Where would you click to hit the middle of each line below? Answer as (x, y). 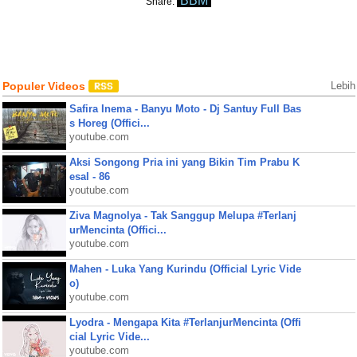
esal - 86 (89, 177)
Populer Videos (45, 86)
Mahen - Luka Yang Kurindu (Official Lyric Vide (185, 269)
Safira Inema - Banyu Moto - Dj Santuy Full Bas (185, 109)
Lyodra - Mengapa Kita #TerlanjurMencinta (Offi (185, 322)
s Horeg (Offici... (109, 123)
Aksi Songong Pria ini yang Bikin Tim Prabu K (184, 162)
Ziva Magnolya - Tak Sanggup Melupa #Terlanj (182, 216)
